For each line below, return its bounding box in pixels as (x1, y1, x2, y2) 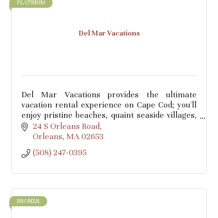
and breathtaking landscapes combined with (21, 120, 197, 130)
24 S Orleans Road (32, 121, 100, 131)
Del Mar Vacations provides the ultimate (21, 90, 197, 100)
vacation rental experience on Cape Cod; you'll (21, 100, 197, 110)
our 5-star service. (21, 130, 89, 141)
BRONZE (17, 197, 40, 204)
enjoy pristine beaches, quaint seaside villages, (21, 110, 197, 120)
